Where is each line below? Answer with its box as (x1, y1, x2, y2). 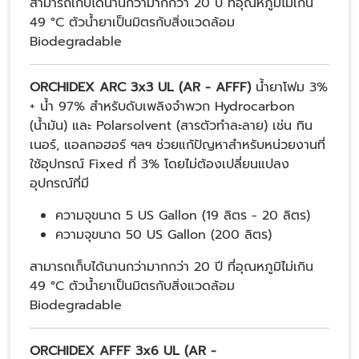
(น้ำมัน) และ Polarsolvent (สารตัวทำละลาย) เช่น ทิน (30, 116, 313, 136)
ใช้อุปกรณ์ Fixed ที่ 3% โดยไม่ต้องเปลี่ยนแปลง (30, 155, 289, 175)
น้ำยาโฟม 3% (251, 78, 328, 98)
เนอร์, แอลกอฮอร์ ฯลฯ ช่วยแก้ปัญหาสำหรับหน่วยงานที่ (30, 135, 325, 155)
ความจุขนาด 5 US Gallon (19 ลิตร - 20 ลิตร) (55, 206, 310, 226)
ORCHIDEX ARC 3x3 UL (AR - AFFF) (30, 78, 251, 98)
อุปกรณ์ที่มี (30, 174, 89, 194)
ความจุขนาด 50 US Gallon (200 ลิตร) (55, 225, 272, 245)
